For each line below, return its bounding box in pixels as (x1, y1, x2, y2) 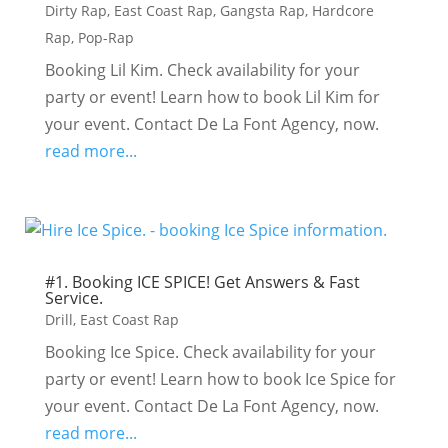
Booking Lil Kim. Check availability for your (44, 59, 360, 81)
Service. (44, 287, 103, 309)
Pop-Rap (77, 28, 134, 47)
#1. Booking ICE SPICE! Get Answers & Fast (44, 271, 360, 293)
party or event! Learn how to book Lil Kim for (44, 86, 380, 108)
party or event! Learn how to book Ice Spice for (44, 368, 396, 390)
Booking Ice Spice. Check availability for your (44, 341, 376, 363)
